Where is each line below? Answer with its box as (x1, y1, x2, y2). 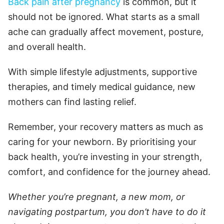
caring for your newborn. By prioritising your (8, 136, 196, 147)
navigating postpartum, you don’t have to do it (8, 206, 206, 217)
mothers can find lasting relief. (8, 96, 136, 107)
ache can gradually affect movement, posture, (8, 26, 203, 37)
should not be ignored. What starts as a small (8, 11, 199, 22)
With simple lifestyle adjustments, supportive (8, 66, 197, 77)
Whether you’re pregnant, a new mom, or (8, 191, 185, 202)
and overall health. (8, 41, 86, 52)
